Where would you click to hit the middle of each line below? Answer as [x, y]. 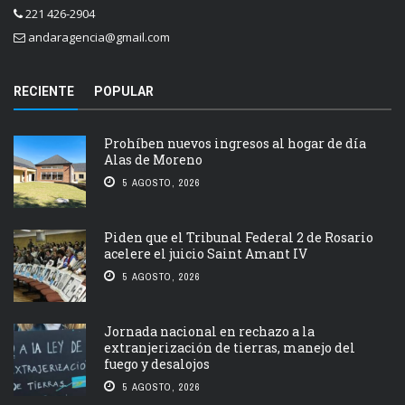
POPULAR [124, 91]
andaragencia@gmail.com [99, 37]
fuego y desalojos [157, 363]
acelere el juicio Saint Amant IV [206, 253]
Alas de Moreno [153, 159]
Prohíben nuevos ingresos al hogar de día [235, 143]
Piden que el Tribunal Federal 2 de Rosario [239, 237]
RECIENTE [44, 91]
